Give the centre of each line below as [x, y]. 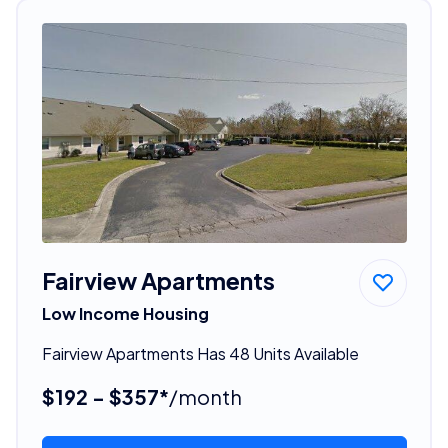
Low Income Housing [125, 314]
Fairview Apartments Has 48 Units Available [200, 354]
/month [205, 397]
